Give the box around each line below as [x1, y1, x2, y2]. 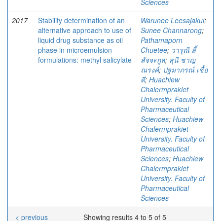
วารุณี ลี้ [171, 45, 196, 55]
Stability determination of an [38, 15, 125, 25]
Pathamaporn [141, 35, 183, 45]
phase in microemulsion [38, 45, 112, 55]
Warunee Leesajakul [141, 15, 204, 25]
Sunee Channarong [141, 25, 202, 35]
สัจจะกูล [141, 55, 165, 65]
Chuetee [141, 45, 167, 55]
